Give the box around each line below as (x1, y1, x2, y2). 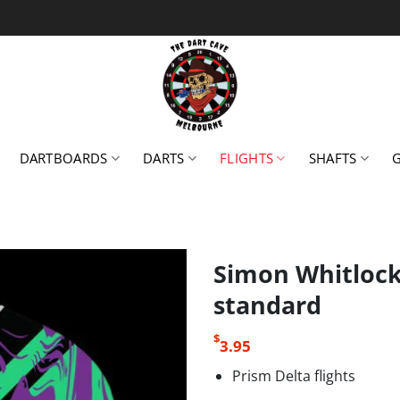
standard (213, 288, 321, 321)
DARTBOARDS (19, 149, 108, 167)
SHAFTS (308, 149, 357, 167)
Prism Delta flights (231, 365, 355, 386)
